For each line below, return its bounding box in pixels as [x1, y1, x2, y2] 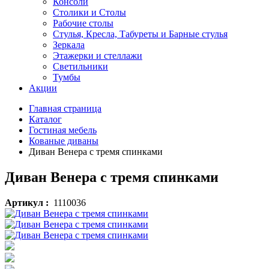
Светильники [53, 61, 108, 71]
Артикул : [5, 197, 49, 208]
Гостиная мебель [29, 125, 97, 135]
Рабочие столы [53, 18, 113, 28]
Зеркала [53, 40, 85, 50]
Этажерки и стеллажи [53, 50, 142, 61]
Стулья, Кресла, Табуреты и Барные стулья [53, 29, 228, 39]
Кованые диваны [29, 136, 98, 146]
